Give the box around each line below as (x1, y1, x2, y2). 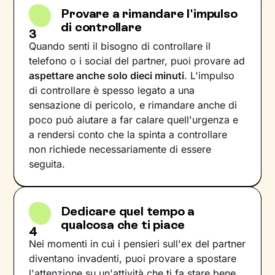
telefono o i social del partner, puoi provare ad (29, 55, 246, 67)
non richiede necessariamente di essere (29, 143, 212, 155)
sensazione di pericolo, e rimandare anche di (29, 99, 238, 111)
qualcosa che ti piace (61, 217, 185, 232)
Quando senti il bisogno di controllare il (29, 40, 211, 52)
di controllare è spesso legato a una (29, 84, 195, 96)
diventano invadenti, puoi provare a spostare (29, 252, 237, 265)
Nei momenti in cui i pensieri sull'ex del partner (29, 238, 246, 250)
